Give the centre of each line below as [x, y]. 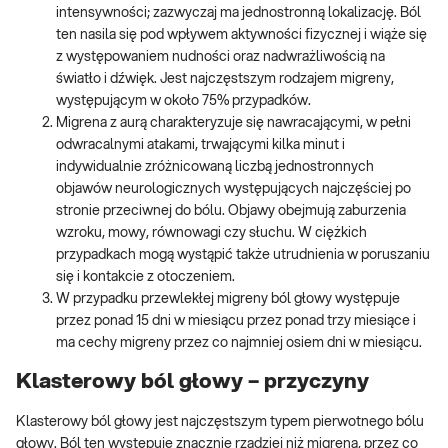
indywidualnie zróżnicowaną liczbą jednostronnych [215, 166]
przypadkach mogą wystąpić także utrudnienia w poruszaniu [243, 254]
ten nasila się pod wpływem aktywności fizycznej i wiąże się [241, 34]
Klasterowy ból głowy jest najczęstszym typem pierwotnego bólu [220, 421]
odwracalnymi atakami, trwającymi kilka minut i [200, 144]
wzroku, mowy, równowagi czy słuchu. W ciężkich [211, 232]
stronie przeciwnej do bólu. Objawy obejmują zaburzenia [231, 210]
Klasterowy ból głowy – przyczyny [192, 382]
